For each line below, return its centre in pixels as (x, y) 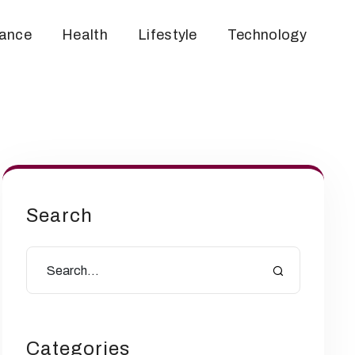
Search (59, 216)
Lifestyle (167, 35)
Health (84, 35)
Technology (267, 35)
